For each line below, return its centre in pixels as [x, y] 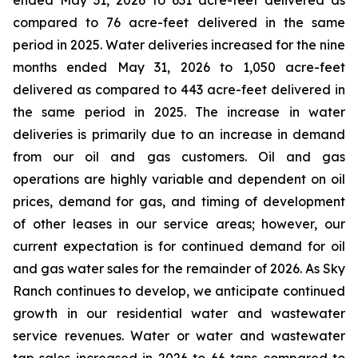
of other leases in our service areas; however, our [179, 224]
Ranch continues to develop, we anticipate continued [179, 291]
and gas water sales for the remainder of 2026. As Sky [179, 268]
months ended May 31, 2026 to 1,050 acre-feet [179, 67]
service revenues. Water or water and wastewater [179, 336]
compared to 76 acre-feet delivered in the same [179, 22]
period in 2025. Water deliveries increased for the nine [179, 45]
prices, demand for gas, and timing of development [179, 201]
